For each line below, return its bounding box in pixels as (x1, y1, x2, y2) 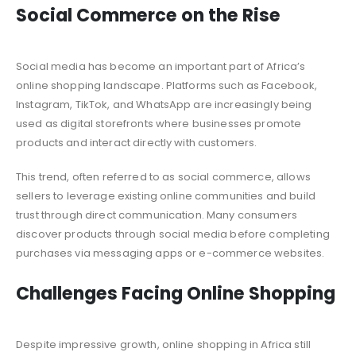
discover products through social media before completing (16, 226, 330, 242)
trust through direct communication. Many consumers (16, 207, 298, 222)
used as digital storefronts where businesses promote (16, 116, 302, 132)
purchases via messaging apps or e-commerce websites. (16, 245, 325, 261)
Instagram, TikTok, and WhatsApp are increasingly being (16, 97, 312, 113)
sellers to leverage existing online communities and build (16, 188, 315, 203)
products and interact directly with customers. (16, 135, 257, 151)
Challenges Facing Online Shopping (16, 281, 335, 306)
